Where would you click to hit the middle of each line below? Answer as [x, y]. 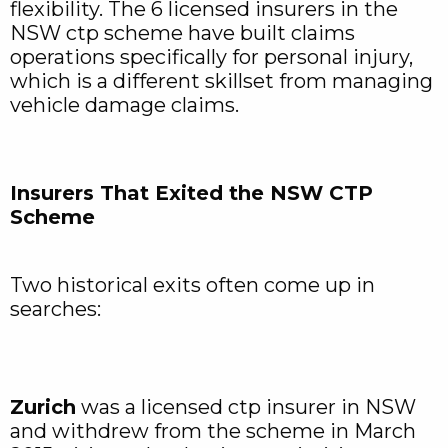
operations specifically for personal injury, [211, 57]
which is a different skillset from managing [221, 81]
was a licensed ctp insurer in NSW [246, 407]
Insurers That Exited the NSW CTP [191, 193]
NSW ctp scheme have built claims [182, 33]
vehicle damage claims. [124, 105]
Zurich [43, 407]
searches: [55, 309]
